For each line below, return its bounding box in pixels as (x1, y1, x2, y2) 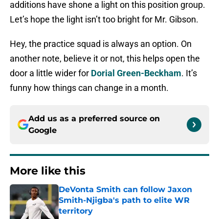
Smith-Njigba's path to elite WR (59, 196, 190, 205)
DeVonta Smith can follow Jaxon (59, 185, 192, 195)
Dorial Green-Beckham (91, 68, 181, 79)
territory (59, 206, 93, 216)
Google (28, 126, 57, 135)
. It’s (181, 68, 197, 79)
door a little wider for (10, 68, 91, 79)
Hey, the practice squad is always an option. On (10, 39, 192, 49)
